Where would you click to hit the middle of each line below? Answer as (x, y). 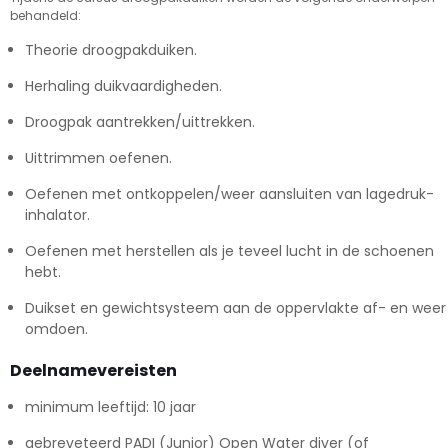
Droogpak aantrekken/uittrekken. (140, 122)
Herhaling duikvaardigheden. (123, 86)
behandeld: (45, 16)
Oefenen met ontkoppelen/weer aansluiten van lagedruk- (229, 194)
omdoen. (56, 329)
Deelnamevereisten (93, 371)
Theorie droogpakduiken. (111, 50)
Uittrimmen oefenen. (98, 158)
